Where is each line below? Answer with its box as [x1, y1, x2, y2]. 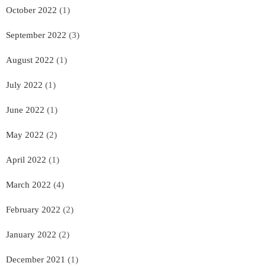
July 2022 [6, 80, 43, 90]
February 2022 [6, 204, 61, 214]
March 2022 [6, 179, 51, 189]
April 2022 [6, 154, 46, 164]
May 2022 [6, 129, 44, 140]
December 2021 [6, 254, 65, 264]
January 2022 [6, 229, 56, 239]
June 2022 [6, 104, 45, 115]
